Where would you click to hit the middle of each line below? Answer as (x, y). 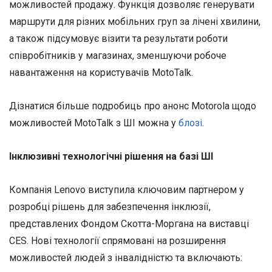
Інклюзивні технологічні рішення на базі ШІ (111, 156)
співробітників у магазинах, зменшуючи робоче (118, 55)
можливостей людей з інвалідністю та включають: (126, 258)
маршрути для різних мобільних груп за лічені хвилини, (135, 21)
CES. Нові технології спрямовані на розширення (117, 241)
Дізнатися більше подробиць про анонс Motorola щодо (133, 106)
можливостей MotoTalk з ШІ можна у (94, 123)
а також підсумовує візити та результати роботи (118, 38)
